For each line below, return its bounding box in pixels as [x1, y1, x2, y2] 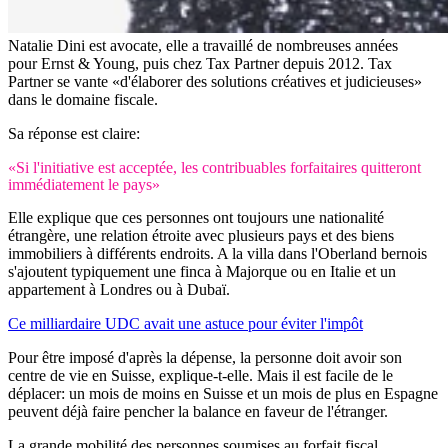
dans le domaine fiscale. [8, 91, 158, 109]
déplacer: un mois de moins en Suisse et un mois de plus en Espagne [8, 385, 438, 403]
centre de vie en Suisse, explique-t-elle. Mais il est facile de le [8, 367, 393, 385]
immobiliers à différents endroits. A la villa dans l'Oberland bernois [8, 245, 427, 263]
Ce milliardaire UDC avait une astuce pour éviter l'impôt [8, 315, 363, 333]
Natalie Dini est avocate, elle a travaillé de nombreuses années [8, 37, 398, 55]
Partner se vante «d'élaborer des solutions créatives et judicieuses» [8, 73, 422, 91]
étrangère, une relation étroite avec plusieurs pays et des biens [8, 227, 394, 245]
